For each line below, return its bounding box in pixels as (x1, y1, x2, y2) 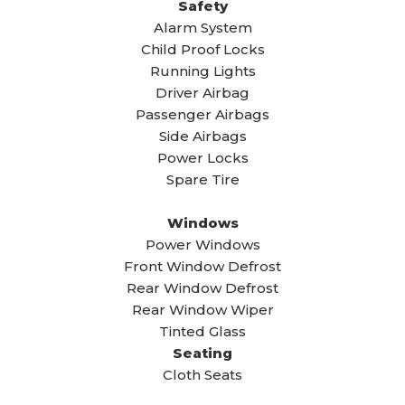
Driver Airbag (155, 84, 250, 101)
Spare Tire (165, 171, 240, 188)
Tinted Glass (159, 323, 246, 340)
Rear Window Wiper (131, 301, 274, 318)
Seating (173, 344, 232, 362)
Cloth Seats (163, 366, 242, 383)
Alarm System (153, 19, 252, 36)
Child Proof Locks (140, 41, 265, 58)
